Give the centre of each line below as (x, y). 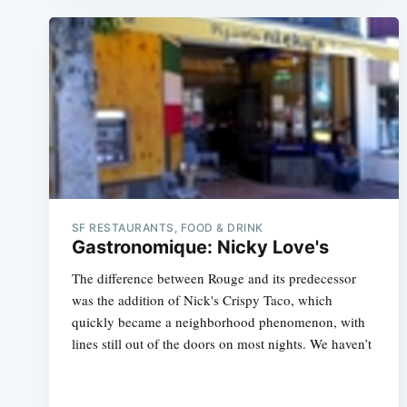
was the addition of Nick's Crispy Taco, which (202, 300)
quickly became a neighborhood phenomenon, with (218, 322)
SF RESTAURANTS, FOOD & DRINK (167, 228)
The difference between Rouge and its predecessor (213, 278)
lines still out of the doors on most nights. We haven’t (221, 343)
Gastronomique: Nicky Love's (200, 247)
